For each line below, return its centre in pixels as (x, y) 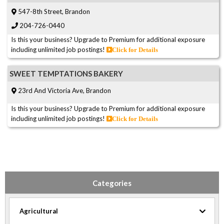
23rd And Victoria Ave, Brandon (64, 90)
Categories (112, 183)
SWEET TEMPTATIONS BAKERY (66, 73)
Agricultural (39, 211)
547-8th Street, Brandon (53, 11)
